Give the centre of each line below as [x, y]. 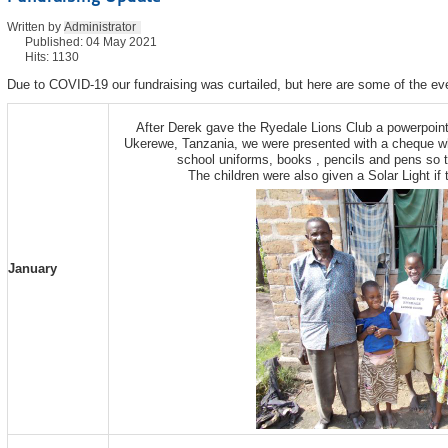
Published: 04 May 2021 [90, 41]
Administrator [99, 26]
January [32, 268]
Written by [35, 26]
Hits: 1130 [51, 56]
